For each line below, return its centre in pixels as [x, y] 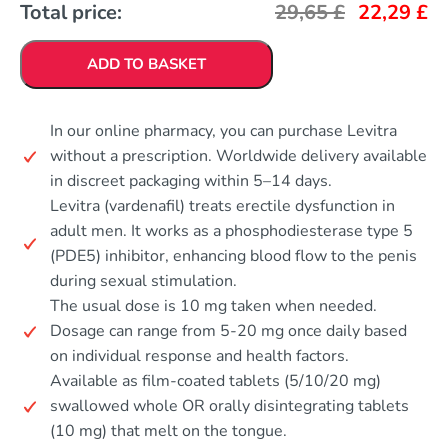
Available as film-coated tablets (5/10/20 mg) [215, 381]
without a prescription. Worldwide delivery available [238, 156]
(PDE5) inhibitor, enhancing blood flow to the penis [233, 256]
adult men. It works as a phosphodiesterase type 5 [231, 231]
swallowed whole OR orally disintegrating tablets [229, 406]
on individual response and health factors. [199, 356]
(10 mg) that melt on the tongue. [168, 431]
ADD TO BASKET [146, 64]
